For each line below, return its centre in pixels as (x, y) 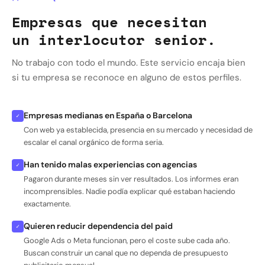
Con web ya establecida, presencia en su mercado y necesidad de (138, 130)
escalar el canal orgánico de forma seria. (94, 142)
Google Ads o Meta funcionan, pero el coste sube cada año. (127, 240)
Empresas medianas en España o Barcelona (108, 115)
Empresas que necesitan (109, 22)
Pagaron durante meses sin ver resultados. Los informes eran (131, 179)
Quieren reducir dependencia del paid (98, 226)
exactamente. (47, 203)
